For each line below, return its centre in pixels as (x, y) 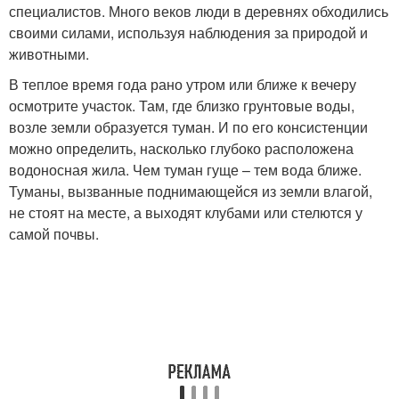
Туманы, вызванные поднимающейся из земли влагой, (191, 191)
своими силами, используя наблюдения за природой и (188, 33)
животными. (49, 54)
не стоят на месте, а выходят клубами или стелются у (186, 212)
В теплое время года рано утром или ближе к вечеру (183, 84)
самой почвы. (54, 234)
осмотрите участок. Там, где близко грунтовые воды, (182, 106)
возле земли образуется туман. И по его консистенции (188, 127)
